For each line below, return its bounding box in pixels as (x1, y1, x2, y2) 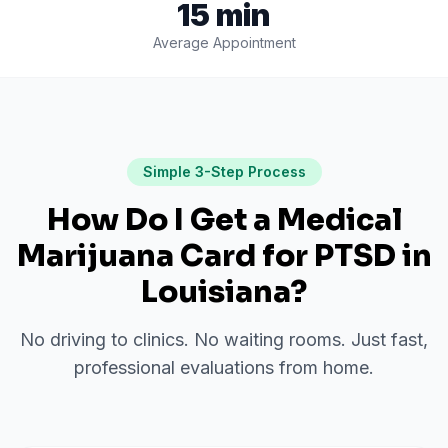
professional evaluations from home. (74, 357, 374, 378)
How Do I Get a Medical (46, 201, 402, 239)
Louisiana (141, 273, 290, 311)
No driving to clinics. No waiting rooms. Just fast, (20, 329, 428, 350)
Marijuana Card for (16, 237, 314, 275)
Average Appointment (152, 34, 296, 51)
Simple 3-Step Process (142, 163, 306, 180)
